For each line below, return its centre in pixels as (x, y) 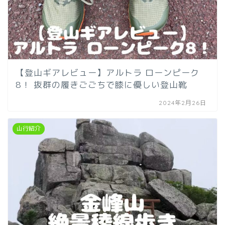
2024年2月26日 (183, 103)
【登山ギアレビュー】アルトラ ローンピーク (107, 73)
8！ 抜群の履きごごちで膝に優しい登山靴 (101, 85)
